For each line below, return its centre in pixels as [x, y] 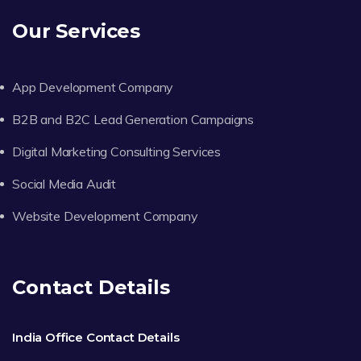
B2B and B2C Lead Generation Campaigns [133, 119]
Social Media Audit [64, 183]
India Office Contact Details [96, 337]
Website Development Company [105, 216]
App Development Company [93, 87]
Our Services [77, 31]
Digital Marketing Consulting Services [117, 151]
